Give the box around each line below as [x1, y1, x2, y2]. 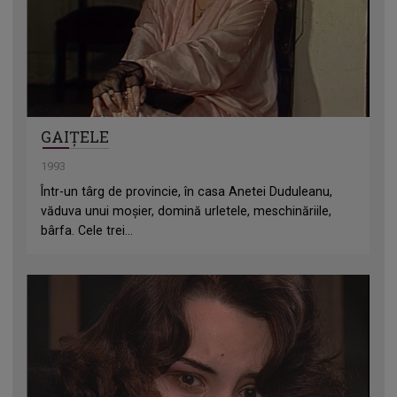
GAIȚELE [41, 127, 110, 148]
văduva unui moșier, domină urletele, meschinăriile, [41, 204, 332, 219]
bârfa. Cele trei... [41, 223, 134, 238]
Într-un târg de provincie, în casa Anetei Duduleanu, [41, 184, 333, 199]
